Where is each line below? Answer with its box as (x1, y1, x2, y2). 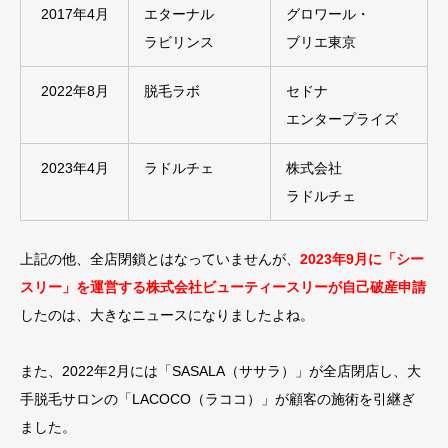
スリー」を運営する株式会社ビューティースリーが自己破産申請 (20, 279, 426, 295)
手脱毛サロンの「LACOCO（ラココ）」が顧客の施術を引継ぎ (20, 391, 415, 407)
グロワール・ (286, 6, 370, 22)
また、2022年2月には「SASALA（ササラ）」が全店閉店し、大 (20, 363, 421, 379)
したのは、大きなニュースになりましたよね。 (20, 307, 314, 323)
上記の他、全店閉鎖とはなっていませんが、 (20, 251, 300, 267)
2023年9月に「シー (300, 251, 424, 267)
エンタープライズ (286, 111, 398, 127)
